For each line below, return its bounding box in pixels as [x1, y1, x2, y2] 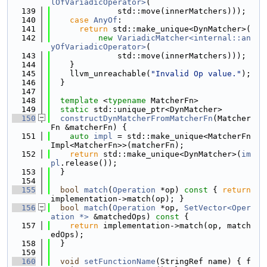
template [60, 96, 98, 105]
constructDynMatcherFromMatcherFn [60, 114, 213, 123]
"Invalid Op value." [151, 69, 241, 78]
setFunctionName [84, 257, 156, 266]
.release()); [60, 159, 117, 167]
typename [108, 96, 146, 105]
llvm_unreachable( [51, 69, 151, 78]
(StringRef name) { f [156, 257, 251, 266]
